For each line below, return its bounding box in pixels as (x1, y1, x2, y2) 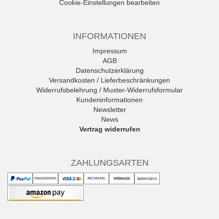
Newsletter (93, 106, 126, 114)
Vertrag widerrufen (79, 125, 140, 133)
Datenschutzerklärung (75, 66, 144, 75)
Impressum (92, 47, 127, 55)
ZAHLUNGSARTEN (70, 158, 149, 168)
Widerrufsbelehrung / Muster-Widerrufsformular (36, 86, 183, 94)
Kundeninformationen (76, 96, 143, 104)
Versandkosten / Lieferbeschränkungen (49, 76, 170, 85)
